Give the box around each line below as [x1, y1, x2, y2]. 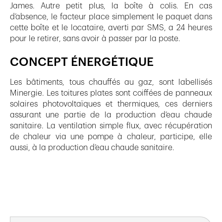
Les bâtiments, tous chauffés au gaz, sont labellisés [10, 78, 212, 86]
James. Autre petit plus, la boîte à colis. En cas [10, 1, 212, 10]
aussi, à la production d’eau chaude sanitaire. [10, 143, 174, 152]
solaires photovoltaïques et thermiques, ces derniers [10, 100, 212, 108]
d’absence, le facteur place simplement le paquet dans [10, 12, 212, 21]
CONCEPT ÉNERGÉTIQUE [10, 56, 154, 68]
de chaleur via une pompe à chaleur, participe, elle [10, 132, 212, 141]
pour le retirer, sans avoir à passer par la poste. [10, 34, 180, 43]
